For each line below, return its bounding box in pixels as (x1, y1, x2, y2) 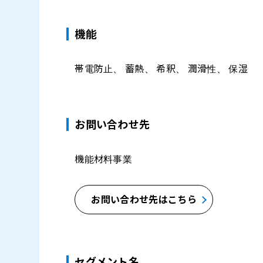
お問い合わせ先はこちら (91, 193, 197, 207)
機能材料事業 (75, 153, 133, 166)
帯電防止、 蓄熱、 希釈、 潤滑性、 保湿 (75, 62, 248, 76)
